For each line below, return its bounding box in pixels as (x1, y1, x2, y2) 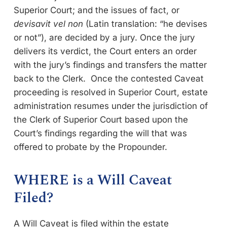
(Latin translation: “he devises (86, 18, 207, 29)
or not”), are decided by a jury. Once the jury (14, 32, 195, 43)
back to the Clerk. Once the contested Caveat (14, 73, 204, 84)
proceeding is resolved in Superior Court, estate (14, 87, 208, 97)
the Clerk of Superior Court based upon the (14, 114, 188, 125)
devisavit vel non (14, 18, 86, 29)
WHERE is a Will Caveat (14, 169, 172, 191)
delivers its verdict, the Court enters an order (14, 46, 197, 56)
